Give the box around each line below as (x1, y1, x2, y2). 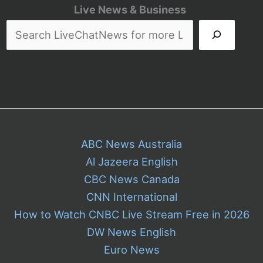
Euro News (103, 242, 160, 256)
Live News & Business (74, 2, 186, 16)
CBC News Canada (83, 172, 180, 186)
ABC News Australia (81, 137, 182, 150)
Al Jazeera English (85, 154, 178, 168)
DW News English (87, 225, 176, 238)
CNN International (86, 190, 177, 203)
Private (35, 21, 72, 34)
